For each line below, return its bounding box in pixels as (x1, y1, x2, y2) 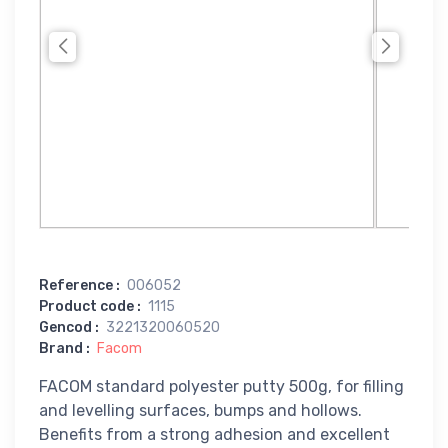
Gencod (39, 318, 92, 336)
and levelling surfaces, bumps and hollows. (39, 400, 362, 420)
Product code (39, 297, 134, 315)
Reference (39, 276, 113, 294)
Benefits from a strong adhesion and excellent (39, 424, 390, 444)
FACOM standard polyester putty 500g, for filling (39, 376, 404, 396)
